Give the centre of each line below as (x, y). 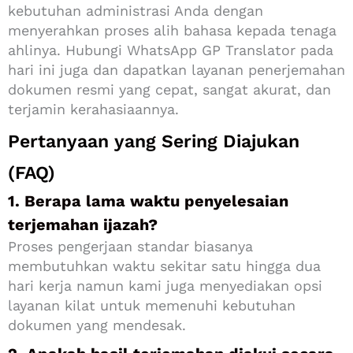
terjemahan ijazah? (83, 225)
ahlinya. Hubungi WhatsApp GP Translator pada (171, 50)
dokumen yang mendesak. (97, 325)
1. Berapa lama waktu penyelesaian (148, 201)
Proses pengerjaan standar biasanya (130, 247)
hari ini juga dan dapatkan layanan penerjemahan (176, 70)
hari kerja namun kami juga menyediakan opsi (165, 286)
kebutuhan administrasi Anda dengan (136, 11)
